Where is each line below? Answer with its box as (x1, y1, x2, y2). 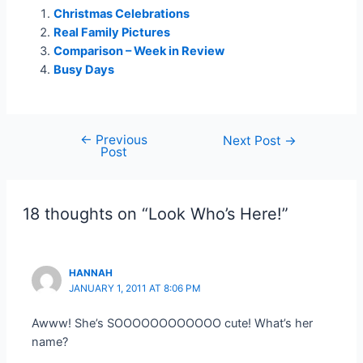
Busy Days (53, 62, 115, 77)
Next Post (223, 133, 285, 149)
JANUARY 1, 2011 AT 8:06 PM (69, 282, 202, 294)
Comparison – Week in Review (53, 43, 225, 58)
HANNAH (69, 267, 113, 279)
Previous (92, 132, 147, 148)
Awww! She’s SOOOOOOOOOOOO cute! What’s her (32, 315, 314, 331)
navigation (45, 152, 103, 167)
